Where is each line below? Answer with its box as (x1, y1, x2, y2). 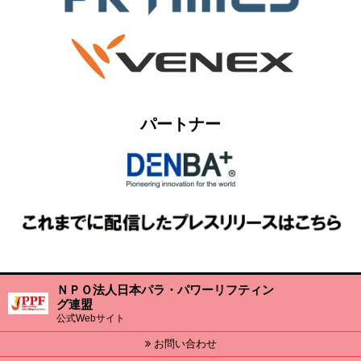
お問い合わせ (150, 338, 217, 350)
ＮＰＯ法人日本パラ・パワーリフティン (56, 283, 274, 297)
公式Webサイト (56, 313, 125, 324)
